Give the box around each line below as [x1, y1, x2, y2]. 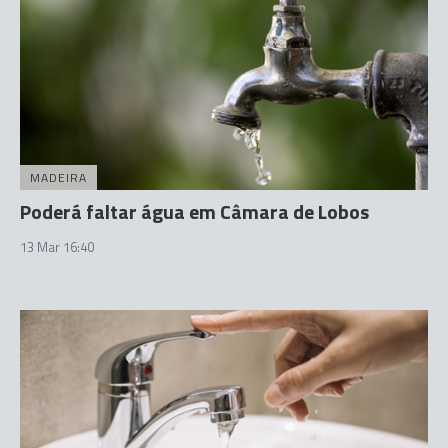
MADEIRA [30, 168, 87, 187]
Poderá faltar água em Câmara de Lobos [20, 196, 369, 227]
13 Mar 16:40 [20, 237, 94, 257]
